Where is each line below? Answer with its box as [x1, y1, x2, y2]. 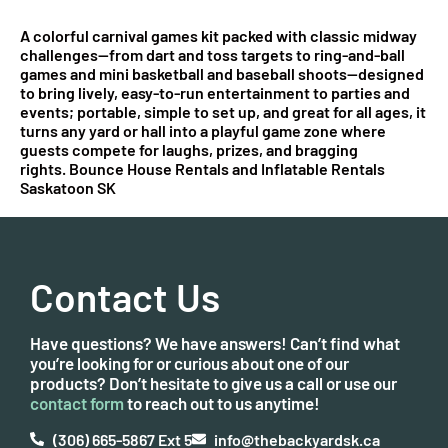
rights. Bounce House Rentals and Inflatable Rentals [20, 158, 385, 178]
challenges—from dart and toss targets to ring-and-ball [20, 44, 405, 64]
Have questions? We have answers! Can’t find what [30, 332, 400, 353]
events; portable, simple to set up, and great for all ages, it [20, 101, 426, 121]
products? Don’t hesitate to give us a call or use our [30, 372, 397, 393]
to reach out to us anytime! [124, 392, 320, 413]
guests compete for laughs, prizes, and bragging [20, 139, 358, 159]
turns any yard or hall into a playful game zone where [20, 120, 386, 140]
